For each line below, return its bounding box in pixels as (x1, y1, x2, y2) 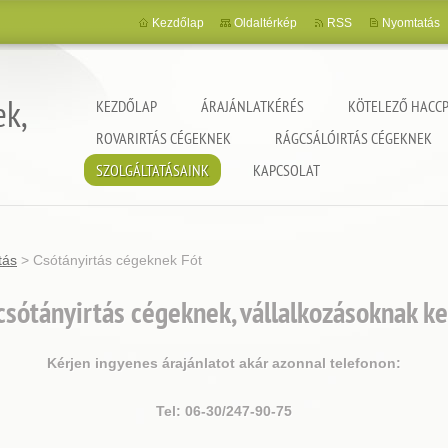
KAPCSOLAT (253, 160, 320, 180)
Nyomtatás (382, 16, 440, 30)
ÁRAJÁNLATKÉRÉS (201, 96, 304, 116)
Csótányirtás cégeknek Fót (33, 252, 202, 268)
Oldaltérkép (234, 16, 297, 30)
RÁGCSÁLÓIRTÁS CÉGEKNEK (275, 128, 432, 148)
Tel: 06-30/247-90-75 (156, 403, 292, 419)
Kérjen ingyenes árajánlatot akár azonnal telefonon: (47, 355, 401, 371)
